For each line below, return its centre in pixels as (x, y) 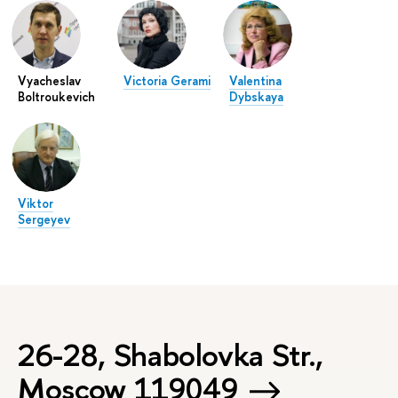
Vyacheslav (49, 80)
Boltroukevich (56, 96)
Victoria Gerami (167, 80)
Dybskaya (257, 96)
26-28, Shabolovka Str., (171, 354)
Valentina (256, 80)
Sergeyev (44, 219)
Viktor (36, 203)
